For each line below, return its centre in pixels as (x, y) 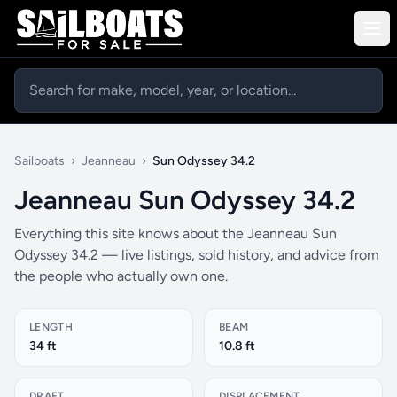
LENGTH (51, 327)
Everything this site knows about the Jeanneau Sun (175, 234)
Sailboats (39, 161)
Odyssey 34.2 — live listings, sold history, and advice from (197, 255)
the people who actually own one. (121, 276)
